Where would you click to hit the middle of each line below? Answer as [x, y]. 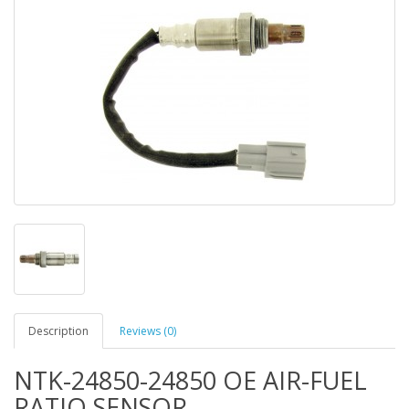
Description [58, 331]
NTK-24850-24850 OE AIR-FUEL [190, 380]
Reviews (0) [148, 331]
